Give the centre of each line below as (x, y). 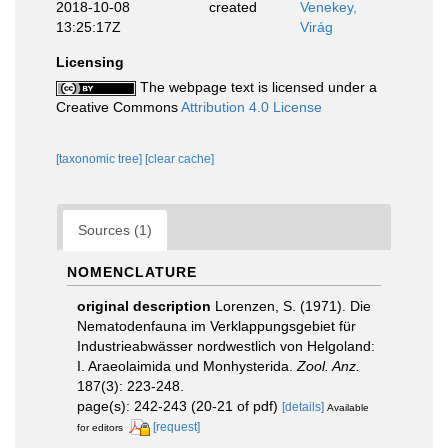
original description (144, 305)
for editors (100, 427)
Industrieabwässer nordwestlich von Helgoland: (226, 345)
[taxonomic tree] (100, 158)
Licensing (90, 61)
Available (348, 407)
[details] (303, 406)
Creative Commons (118, 106)
